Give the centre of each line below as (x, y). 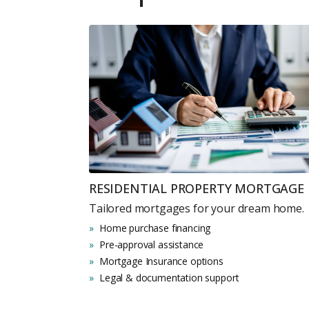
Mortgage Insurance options (161, 261)
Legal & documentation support (169, 277)
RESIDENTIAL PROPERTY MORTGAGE (197, 188)
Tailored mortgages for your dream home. (197, 208)
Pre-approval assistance (152, 244)
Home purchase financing (155, 228)
